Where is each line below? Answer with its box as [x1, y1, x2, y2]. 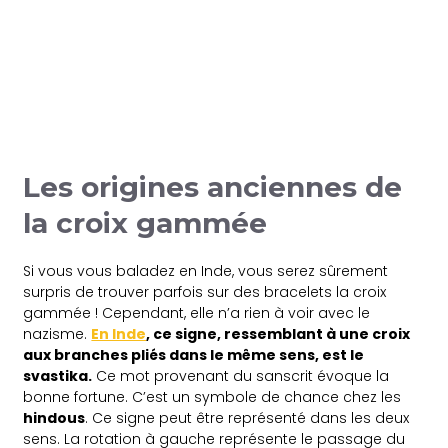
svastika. [23, 365, 93, 386]
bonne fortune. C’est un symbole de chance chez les [23, 386, 402, 407]
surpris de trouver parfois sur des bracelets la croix [23, 281, 387, 302]
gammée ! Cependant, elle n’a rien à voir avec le [23, 302, 371, 323]
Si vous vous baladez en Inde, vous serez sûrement [23, 260, 389, 281]
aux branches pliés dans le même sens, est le [23, 344, 365, 365]
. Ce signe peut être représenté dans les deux [85, 407, 410, 428]
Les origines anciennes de [23, 169, 403, 204]
